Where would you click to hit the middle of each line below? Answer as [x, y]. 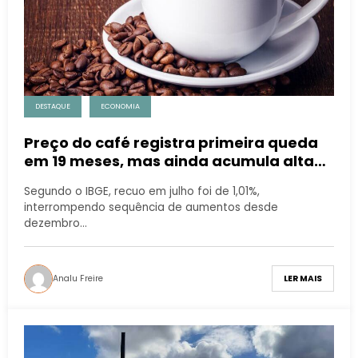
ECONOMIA [120, 106]
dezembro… [56, 223]
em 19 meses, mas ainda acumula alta [169, 161]
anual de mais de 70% [107, 179]
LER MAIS [303, 279]
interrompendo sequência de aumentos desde [151, 207]
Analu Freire [78, 278]
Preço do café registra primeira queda [171, 142]
